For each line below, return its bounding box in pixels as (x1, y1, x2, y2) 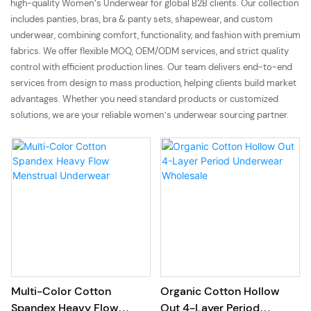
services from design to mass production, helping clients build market (10, 76, 296, 89)
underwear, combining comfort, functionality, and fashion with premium (10, 28, 301, 41)
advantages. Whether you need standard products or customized (10, 92, 278, 105)
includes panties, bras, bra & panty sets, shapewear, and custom (10, 12, 273, 25)
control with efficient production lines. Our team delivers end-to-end (10, 60, 292, 73)
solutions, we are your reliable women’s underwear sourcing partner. (10, 108, 289, 121)
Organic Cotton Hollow (160, 284, 279, 299)
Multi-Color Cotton (11, 284, 111, 299)
